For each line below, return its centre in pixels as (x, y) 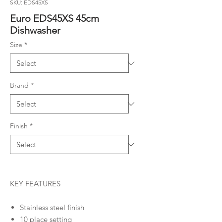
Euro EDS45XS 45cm (55, 18)
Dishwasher (35, 30)
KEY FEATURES (35, 184)
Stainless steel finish (52, 207)
